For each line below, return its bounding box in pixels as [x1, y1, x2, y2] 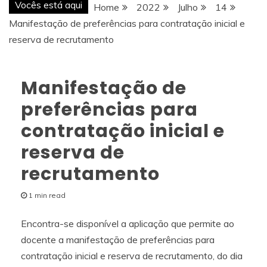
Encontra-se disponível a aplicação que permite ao [21, 217, 234, 229]
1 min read [29, 190, 66, 200]
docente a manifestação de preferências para [21, 233, 215, 246]
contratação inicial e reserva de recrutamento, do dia [21, 249, 243, 262]
